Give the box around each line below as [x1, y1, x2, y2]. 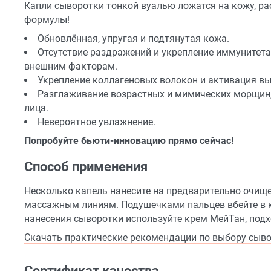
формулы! [24, 14, 70, 26]
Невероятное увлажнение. [38, 116, 155, 128]
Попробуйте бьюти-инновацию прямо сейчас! [24, 135, 233, 147]
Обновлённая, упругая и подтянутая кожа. [38, 33, 229, 45]
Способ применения [24, 159, 148, 175]
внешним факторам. [24, 60, 117, 73]
